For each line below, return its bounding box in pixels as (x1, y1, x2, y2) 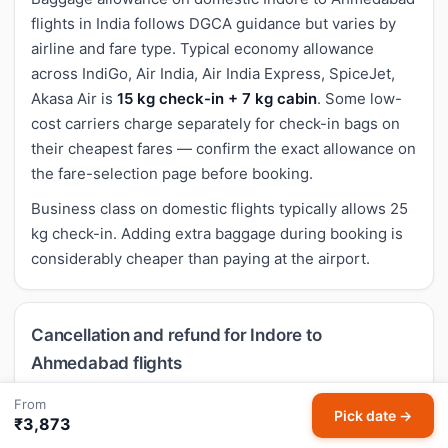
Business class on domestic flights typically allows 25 (31, 198, 408, 218)
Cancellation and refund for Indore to (31, 324, 322, 345)
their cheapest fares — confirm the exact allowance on (31, 138, 416, 158)
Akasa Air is (31, 88, 117, 108)
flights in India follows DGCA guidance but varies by (31, 13, 396, 33)
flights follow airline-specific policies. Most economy (31, 414, 403, 434)
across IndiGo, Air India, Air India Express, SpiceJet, (31, 63, 395, 83)
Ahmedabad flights (31, 352, 182, 373)
